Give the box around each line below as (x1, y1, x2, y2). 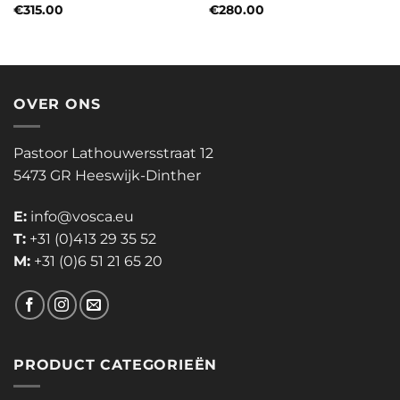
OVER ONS (13, 96, 101, 113)
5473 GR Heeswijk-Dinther (13, 166, 201, 184)
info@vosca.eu (30, 207, 134, 225)
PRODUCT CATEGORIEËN (13, 355, 218, 373)
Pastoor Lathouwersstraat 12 (13, 144, 213, 162)
